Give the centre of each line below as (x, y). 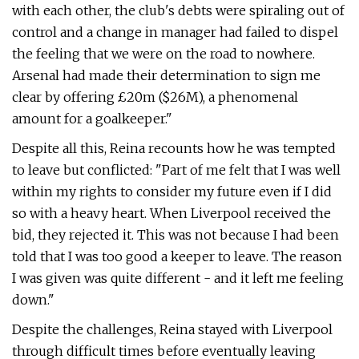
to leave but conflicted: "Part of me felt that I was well (176, 170)
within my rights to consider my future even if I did (172, 192)
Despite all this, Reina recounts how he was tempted (174, 148)
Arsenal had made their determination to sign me (166, 75)
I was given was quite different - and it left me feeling (178, 278)
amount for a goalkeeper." (92, 119)
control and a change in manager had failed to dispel (175, 32)
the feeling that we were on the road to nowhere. (163, 54)
